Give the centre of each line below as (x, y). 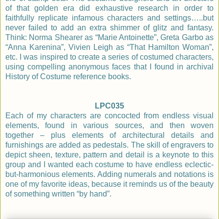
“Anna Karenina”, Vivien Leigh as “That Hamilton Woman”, (109, 47)
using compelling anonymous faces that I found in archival (109, 67)
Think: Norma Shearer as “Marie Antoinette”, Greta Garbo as (109, 38)
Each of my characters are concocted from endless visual (109, 116)
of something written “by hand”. (58, 194)
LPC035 (109, 106)
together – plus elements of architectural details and (109, 135)
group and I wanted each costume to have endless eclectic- (109, 165)
